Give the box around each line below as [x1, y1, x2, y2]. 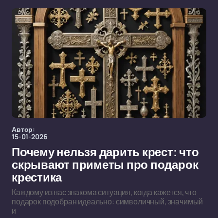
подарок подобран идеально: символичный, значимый [12, 196, 203, 207]
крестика [12, 171, 62, 184]
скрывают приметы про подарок [12, 159, 199, 171]
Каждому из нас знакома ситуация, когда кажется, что [12, 187, 197, 198]
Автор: [12, 125, 36, 134]
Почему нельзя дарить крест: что [12, 146, 199, 159]
